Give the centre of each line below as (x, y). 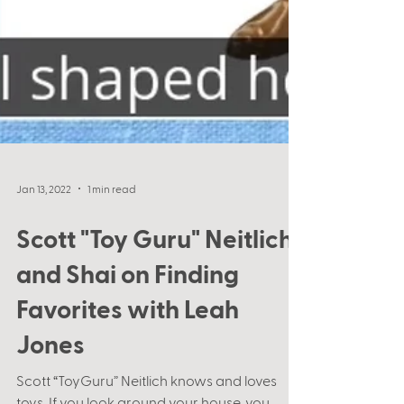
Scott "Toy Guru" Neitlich (155, 357)
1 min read (112, 308)
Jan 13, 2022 (44, 308)
